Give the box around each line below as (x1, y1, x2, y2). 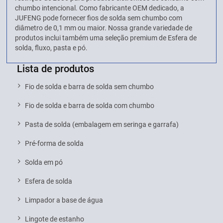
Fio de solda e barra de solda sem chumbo (25, 82, 154, 91)
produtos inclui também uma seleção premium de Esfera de (15, 33, 197, 42)
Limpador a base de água (25, 196, 104, 204)
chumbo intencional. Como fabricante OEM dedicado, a (15, 3, 185, 12)
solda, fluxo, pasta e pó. (15, 43, 88, 52)
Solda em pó (25, 158, 63, 166)
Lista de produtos (17, 62, 95, 75)
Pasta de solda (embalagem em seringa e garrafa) (25, 120, 179, 128)
